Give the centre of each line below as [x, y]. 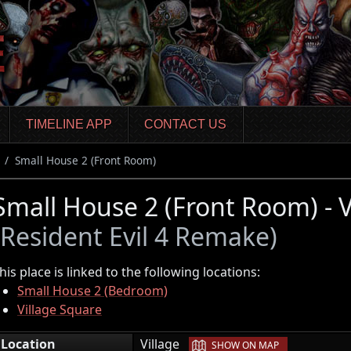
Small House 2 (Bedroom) [92, 290]
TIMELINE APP [69, 125]
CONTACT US [186, 125]
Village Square [60, 309]
